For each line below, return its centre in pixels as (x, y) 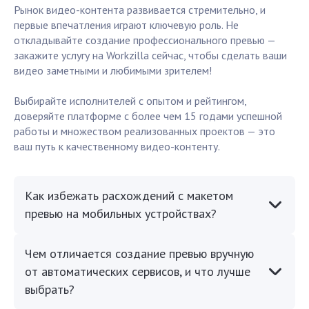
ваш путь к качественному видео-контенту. (117, 147)
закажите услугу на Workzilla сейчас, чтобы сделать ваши (150, 56)
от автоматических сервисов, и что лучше (138, 272)
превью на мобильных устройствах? (121, 214)
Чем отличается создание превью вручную (139, 254)
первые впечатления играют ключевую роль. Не (126, 25)
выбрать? (50, 290)
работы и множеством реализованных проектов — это (144, 131)
